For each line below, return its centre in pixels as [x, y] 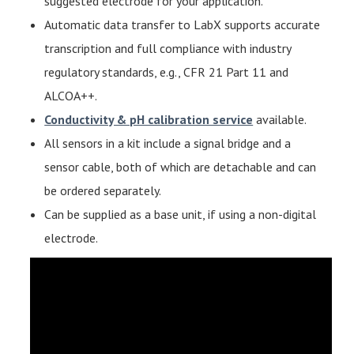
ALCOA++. [71, 95]
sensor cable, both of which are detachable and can [181, 166]
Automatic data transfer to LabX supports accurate [183, 24]
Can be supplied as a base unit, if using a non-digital [181, 214]
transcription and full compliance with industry [168, 48]
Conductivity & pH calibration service [149, 119]
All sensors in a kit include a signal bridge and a [168, 143]
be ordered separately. [103, 190]
